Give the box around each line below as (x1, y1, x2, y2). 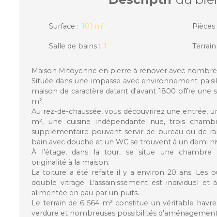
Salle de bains (49, 41, 97, 50)
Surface (49, 21, 75, 31)
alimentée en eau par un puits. (31, 188, 139, 197)
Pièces (192, 21, 215, 31)
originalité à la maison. (31, 157, 109, 167)
